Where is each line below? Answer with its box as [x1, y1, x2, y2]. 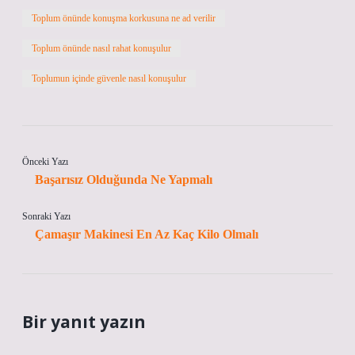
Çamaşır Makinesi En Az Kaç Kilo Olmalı [35, 227, 258, 241]
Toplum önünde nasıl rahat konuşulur [32, 43, 171, 54]
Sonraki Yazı [22, 211, 71, 222]
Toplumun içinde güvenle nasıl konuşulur [32, 73, 186, 84]
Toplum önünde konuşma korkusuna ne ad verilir [32, 13, 216, 24]
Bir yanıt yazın [22, 311, 146, 333]
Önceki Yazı [22, 156, 68, 167]
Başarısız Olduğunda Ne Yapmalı [35, 173, 212, 186]
